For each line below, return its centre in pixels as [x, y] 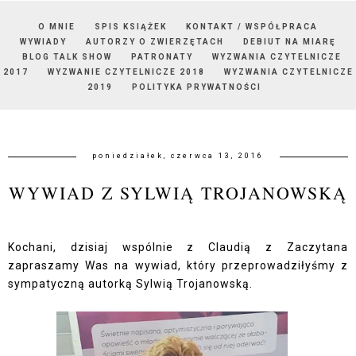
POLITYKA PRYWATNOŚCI [196, 87]
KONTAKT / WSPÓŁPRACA [252, 26]
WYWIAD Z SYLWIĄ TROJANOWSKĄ [178, 192]
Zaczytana [317, 247]
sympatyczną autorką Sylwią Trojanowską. [130, 283]
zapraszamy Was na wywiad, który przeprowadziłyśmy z [178, 265]
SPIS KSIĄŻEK [131, 26]
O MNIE [57, 26]
